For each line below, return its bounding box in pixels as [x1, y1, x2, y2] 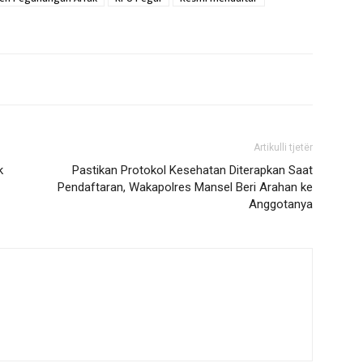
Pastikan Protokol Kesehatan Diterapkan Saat [72, 163, 313, 177]
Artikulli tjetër [254, 142, 313, 153]
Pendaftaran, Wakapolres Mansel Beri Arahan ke [58, 180, 313, 194]
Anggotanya [249, 197, 313, 211]
